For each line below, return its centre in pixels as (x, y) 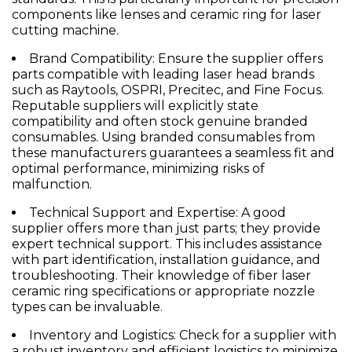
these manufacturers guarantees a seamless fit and (173, 153)
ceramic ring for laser (256, 15)
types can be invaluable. (87, 307)
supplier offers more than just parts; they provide (166, 229)
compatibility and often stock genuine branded (160, 122)
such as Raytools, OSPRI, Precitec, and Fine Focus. (168, 90)
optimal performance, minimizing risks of (138, 169)
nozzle (294, 291)
